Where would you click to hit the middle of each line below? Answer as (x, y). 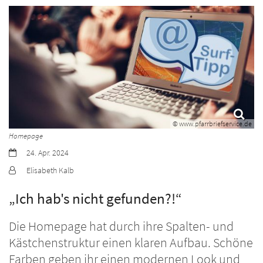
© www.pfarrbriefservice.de (212, 124)
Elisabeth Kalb (50, 171)
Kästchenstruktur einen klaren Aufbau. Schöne (131, 243)
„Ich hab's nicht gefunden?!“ (95, 199)
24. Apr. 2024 (48, 153)
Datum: (20, 152)
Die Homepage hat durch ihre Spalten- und (121, 227)
